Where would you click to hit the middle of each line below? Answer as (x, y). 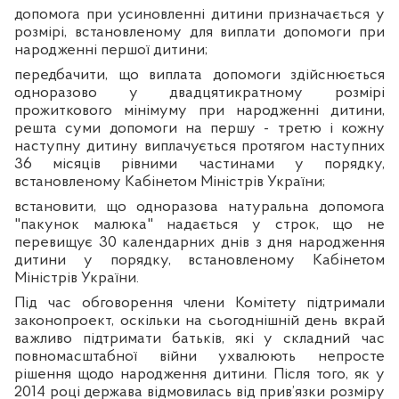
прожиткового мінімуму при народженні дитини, (199, 111)
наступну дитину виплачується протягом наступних (199, 147)
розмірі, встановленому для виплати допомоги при (199, 33)
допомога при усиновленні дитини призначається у (199, 15)
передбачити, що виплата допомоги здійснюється (199, 76)
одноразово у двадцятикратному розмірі (199, 94)
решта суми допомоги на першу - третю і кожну (199, 129)
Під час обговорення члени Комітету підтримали (199, 304)
